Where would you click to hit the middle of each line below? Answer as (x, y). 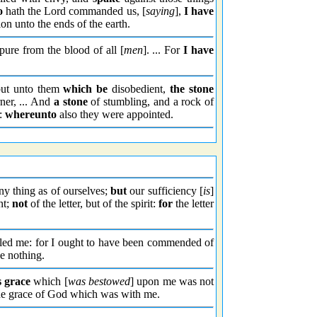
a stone (70, 102)
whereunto (31, 114)
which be (86, 89)
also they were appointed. (115, 114)
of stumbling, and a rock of (151, 102)
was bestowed (99, 281)
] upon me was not (172, 281)
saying (160, 11)
